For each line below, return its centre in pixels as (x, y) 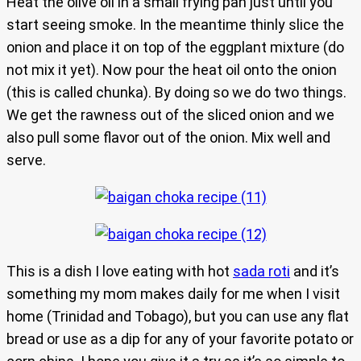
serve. (26, 160)
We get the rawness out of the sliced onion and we (170, 115)
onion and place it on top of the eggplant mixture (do (175, 48)
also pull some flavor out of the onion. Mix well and (168, 138)
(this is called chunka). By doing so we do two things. (176, 93)
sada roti (261, 272)
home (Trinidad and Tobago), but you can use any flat (178, 317)
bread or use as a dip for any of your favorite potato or (180, 339)
